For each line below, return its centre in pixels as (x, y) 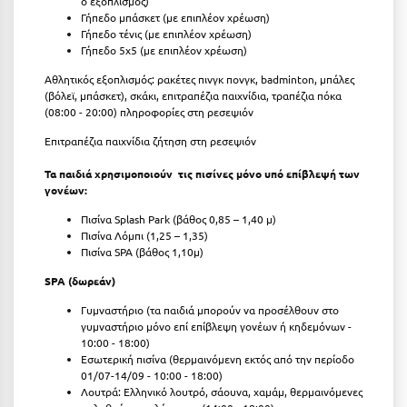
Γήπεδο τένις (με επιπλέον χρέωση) (166, 33)
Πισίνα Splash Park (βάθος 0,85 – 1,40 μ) (179, 218)
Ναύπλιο (45, 254)
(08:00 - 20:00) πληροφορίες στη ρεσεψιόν (149, 111)
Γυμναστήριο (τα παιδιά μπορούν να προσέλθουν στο (210, 309)
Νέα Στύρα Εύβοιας (76, 323)
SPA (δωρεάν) (80, 280)
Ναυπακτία (53, 219)
